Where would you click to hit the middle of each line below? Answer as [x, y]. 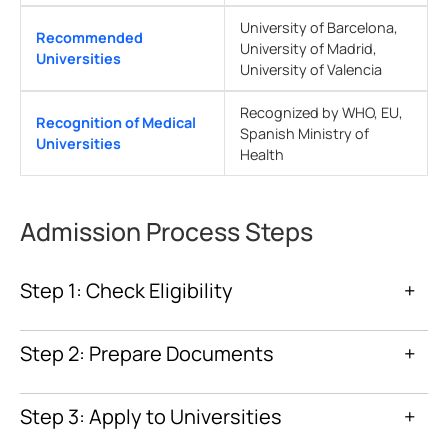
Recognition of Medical [116, 123]
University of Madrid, [308, 49]
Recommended [89, 38]
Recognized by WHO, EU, [321, 113]
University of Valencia [311, 70]
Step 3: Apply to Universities [151, 417]
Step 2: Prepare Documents [147, 354]
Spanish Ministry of [304, 134]
